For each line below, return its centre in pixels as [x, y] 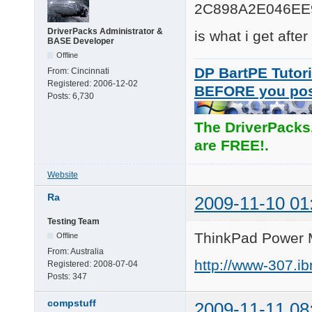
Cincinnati [90, 71]
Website [63, 174]
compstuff [72, 303]
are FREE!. [232, 145]
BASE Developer [81, 41]
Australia [87, 251]
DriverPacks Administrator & [105, 32]
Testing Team [73, 221]
